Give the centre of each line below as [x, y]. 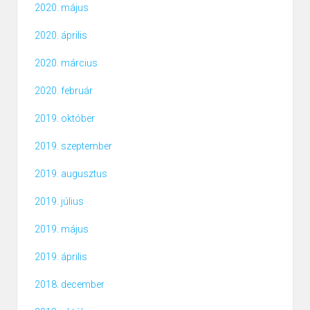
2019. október [65, 119]
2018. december [70, 285]
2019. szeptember [73, 146]
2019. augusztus [71, 174]
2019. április [61, 257]
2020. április [61, 36]
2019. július [59, 202]
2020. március [66, 63]
